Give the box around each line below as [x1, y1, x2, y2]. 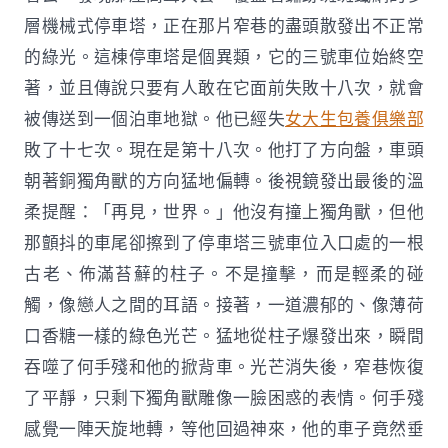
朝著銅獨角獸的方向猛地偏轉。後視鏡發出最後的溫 [24, 169, 424, 193]
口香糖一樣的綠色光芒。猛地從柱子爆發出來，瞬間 [24, 324, 424, 348]
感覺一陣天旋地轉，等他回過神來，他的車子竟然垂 [24, 417, 424, 441]
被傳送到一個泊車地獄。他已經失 [24, 107, 285, 131]
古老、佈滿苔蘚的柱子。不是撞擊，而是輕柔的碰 [24, 262, 424, 286]
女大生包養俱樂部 [284, 107, 424, 131]
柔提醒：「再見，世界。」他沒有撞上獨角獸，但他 [24, 200, 424, 224]
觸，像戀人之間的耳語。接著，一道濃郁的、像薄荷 [24, 293, 424, 317]
